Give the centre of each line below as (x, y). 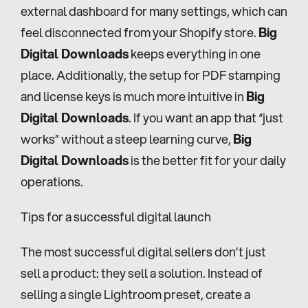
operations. (52, 181)
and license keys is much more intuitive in (133, 96)
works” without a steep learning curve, (127, 139)
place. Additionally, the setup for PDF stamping (151, 75)
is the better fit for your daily (207, 160)
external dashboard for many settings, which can (154, 11)
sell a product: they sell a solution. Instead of (142, 273)
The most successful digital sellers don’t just (143, 251)
